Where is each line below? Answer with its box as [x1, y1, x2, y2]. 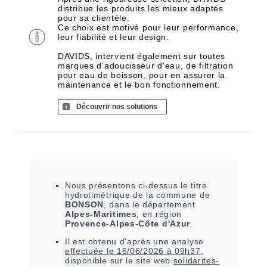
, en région [136, 209, 182, 219]
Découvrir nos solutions [76, 103, 157, 111]
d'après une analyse [116, 237, 204, 246]
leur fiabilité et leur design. [57, 32, 169, 42]
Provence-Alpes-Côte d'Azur [64, 219, 191, 228]
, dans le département [104, 200, 195, 209]
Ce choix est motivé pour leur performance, [57, 23, 239, 32]
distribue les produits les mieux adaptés [57, 4, 223, 13]
